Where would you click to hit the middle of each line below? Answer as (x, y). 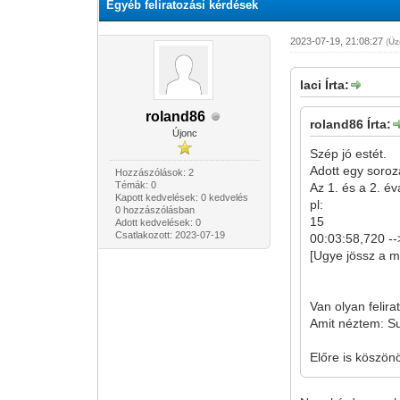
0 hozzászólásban (154, 210)
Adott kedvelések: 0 (158, 222)
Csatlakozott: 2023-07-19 (170, 235)
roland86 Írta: (351, 124)
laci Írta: (325, 85)
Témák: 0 (135, 185)
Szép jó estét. (349, 154)
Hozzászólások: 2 (154, 172)
